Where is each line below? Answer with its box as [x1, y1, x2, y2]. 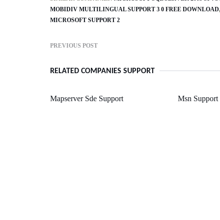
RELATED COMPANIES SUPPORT [50, 67, 155, 75]
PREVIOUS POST [50, 42, 98, 49]
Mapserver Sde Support [50, 94, 123, 103]
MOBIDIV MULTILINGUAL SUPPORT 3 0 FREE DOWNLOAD [50, 5, 219, 13]
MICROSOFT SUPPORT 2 [50, 16, 120, 24]
